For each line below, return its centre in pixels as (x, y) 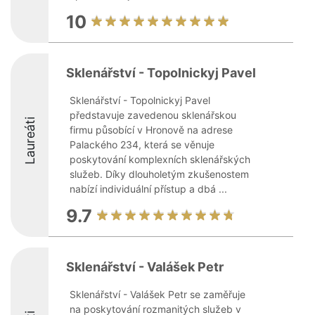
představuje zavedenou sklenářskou (153, 115)
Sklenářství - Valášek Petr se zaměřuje (157, 294)
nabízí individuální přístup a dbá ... (148, 189)
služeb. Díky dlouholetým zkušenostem (159, 174)
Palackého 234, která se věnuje (142, 144)
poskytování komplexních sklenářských (160, 159)
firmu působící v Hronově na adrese (151, 130)
